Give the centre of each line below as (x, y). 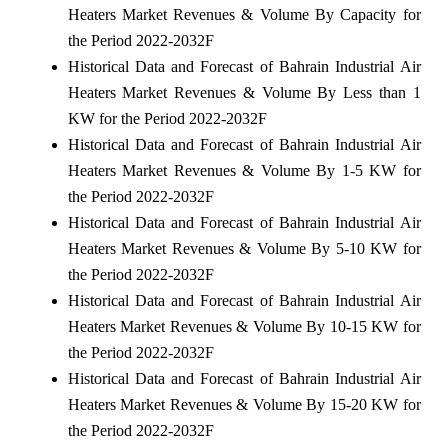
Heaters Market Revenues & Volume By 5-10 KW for (244, 249)
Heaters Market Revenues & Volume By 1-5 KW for (244, 171)
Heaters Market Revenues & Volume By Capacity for (244, 15)
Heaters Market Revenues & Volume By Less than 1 (244, 93)
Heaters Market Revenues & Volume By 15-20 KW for (244, 405)
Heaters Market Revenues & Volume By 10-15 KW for (244, 327)
